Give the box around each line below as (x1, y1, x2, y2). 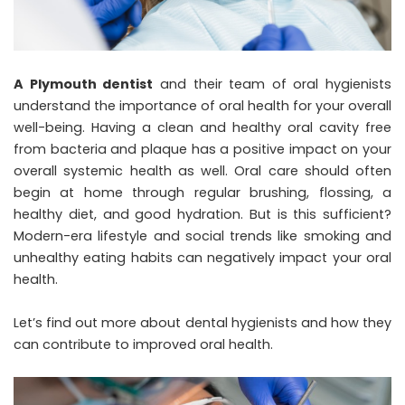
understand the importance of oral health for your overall (14, 96, 391, 115)
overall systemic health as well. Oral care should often (14, 161, 391, 180)
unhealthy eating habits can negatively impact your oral (14, 248, 391, 267)
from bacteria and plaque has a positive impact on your (14, 139, 391, 158)
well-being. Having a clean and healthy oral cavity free (14, 118, 391, 137)
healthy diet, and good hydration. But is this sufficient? (14, 204, 391, 223)
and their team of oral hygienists (153, 74, 391, 93)
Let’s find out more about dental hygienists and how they (14, 313, 391, 332)
